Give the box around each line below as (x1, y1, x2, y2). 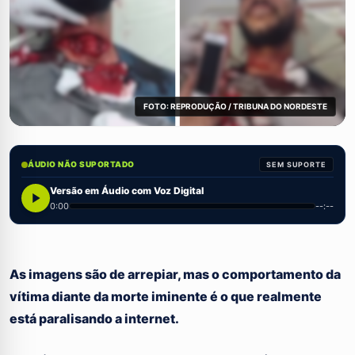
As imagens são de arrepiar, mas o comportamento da (10, 266, 341, 283)
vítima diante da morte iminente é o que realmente (10, 288, 322, 305)
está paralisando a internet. (10, 311, 179, 327)
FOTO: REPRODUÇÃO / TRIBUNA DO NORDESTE (143, 101, 327, 112)
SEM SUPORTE (266, 160, 326, 170)
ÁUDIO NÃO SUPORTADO (28, 159, 135, 170)
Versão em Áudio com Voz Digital (50, 184, 204, 197)
